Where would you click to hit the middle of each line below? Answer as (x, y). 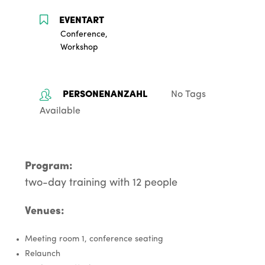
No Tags (189, 95)
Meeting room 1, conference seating (94, 240)
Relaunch (42, 254)
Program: (49, 167)
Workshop (80, 48)
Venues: (44, 212)
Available (60, 112)
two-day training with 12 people (101, 183)
